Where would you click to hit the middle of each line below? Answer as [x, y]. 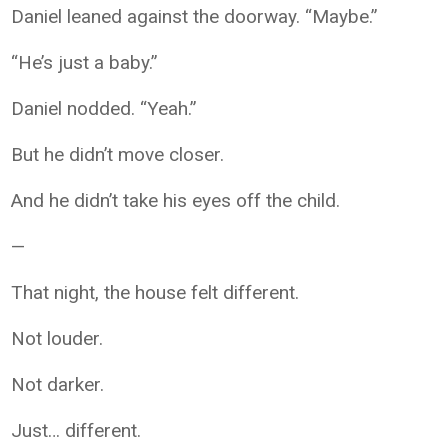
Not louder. [57, 338]
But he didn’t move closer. [118, 154]
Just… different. [76, 430]
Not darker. [58, 384]
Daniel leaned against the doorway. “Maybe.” [195, 16]
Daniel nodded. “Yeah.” [104, 108]
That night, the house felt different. [155, 292]
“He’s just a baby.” [85, 62]
